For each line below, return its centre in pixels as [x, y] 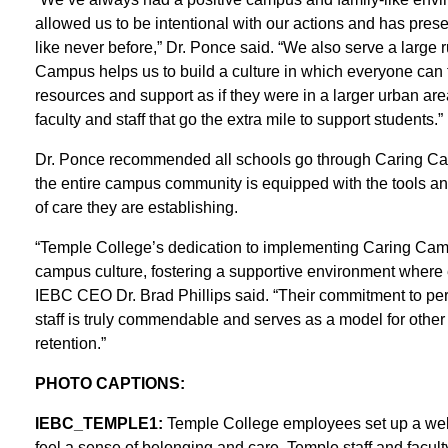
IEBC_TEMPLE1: [98, 423]
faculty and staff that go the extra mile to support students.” [238, 119]
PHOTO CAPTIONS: [109, 383]
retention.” [70, 343]
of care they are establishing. [136, 207]
